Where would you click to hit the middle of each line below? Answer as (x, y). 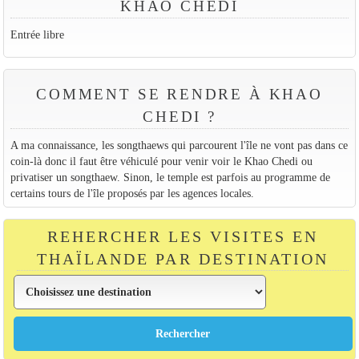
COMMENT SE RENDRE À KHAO (179, 94)
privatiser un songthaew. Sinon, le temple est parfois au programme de (170, 177)
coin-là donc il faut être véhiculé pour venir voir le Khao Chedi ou (161, 161)
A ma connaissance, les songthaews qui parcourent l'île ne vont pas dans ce (179, 145)
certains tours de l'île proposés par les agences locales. (132, 193)
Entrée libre (37, 35)
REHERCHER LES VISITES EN (183, 237)
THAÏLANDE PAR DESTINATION (183, 259)
